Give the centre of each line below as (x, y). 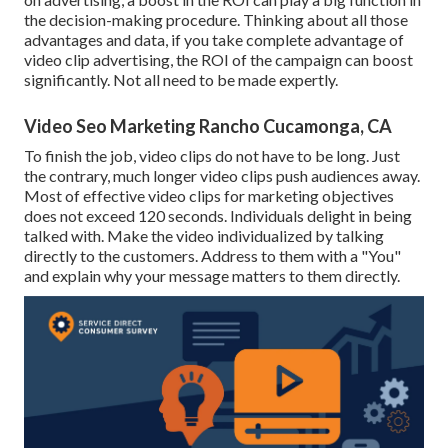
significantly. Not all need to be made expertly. (181, 80)
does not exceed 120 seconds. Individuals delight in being (218, 216)
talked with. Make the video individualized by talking (204, 236)
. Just (383, 156)
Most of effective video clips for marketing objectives (209, 196)
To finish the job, (81, 156)
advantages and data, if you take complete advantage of (214, 40)
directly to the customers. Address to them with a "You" (212, 256)
